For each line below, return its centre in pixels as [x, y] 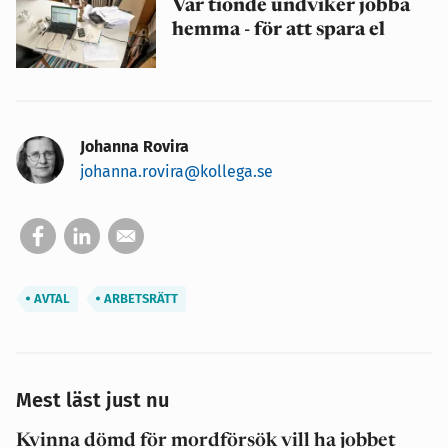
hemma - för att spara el [278, 30]
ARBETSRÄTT [139, 299]
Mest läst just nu [92, 400]
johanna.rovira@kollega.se [176, 172]
